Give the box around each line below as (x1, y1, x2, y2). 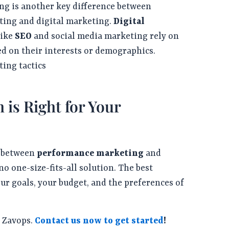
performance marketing (37, 148, 144, 159)
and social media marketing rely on (32, 31, 179, 42)
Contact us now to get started (35, 216, 164, 226)
